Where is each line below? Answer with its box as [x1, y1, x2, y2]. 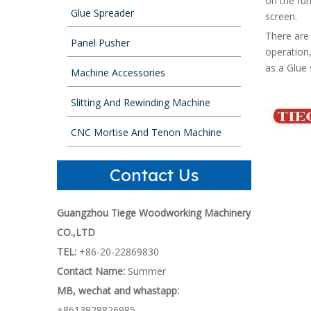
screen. [265, 10, 297, 23]
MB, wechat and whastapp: [57, 284, 179, 297]
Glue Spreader [71, 6, 134, 19]
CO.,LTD [57, 226, 95, 239]
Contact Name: [57, 264, 128, 278]
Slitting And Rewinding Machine [71, 96, 210, 109]
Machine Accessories [71, 66, 165, 79]
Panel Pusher [71, 36, 130, 49]
